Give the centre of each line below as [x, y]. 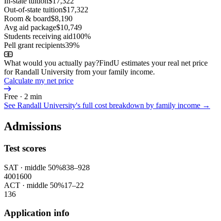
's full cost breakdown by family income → [143, 106]
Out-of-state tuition [33, 10]
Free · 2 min [23, 97]
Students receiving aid [38, 37]
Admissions [33, 127]
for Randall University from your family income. [79, 72]
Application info [37, 213]
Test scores [25, 148]
